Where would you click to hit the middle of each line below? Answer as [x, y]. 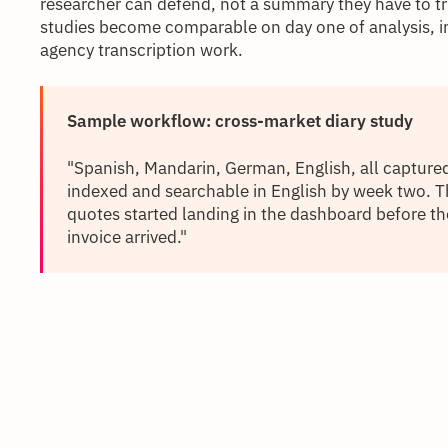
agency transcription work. [141, 49]
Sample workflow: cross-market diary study [240, 120]
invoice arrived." [127, 236]
